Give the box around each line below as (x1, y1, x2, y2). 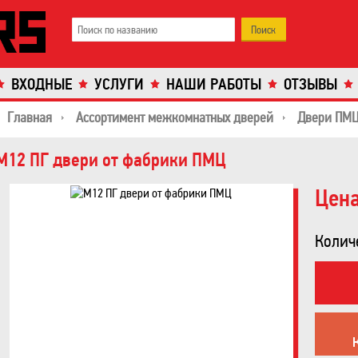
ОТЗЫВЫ (284, 74, 337, 94)
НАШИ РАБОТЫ (166, 74, 261, 94)
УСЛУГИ (94, 74, 144, 94)
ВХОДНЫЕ (11, 74, 72, 94)
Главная (7, 109, 52, 126)
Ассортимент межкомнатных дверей (76, 109, 273, 126)
